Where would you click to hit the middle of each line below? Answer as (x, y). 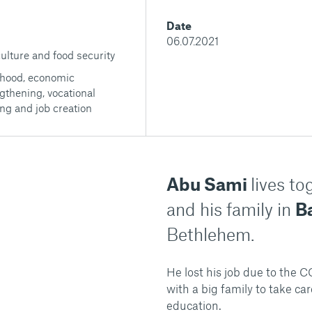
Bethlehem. (210, 234)
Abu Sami (208, 184)
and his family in (231, 209)
